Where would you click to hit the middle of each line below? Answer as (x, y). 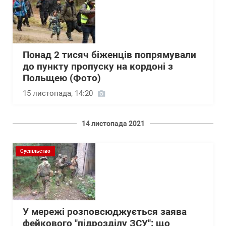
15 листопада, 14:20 (58, 93)
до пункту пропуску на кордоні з (98, 66)
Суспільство (35, 151)
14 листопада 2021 (113, 123)
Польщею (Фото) (62, 78)
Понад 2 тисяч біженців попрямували (109, 55)
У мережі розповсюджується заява (105, 212)
